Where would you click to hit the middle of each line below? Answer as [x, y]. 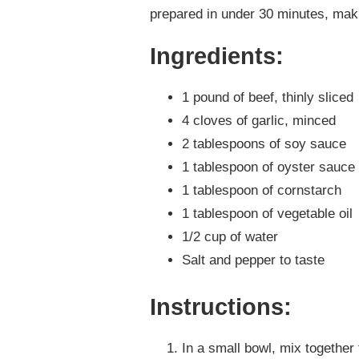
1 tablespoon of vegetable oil [267, 214]
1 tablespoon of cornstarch [262, 191]
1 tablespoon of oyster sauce [268, 167]
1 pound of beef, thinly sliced [268, 98]
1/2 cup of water [230, 237]
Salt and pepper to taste [253, 260]
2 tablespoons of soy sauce [264, 144]
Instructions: [221, 307]
